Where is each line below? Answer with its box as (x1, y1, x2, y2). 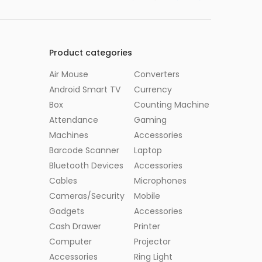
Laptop (134, 144, 163, 157)
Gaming (134, 114, 167, 126)
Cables (49, 175, 77, 187)
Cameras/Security (49, 190, 125, 202)
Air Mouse (49, 68, 88, 81)
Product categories (49, 47, 132, 59)
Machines (49, 129, 88, 142)
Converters (134, 68, 180, 81)
